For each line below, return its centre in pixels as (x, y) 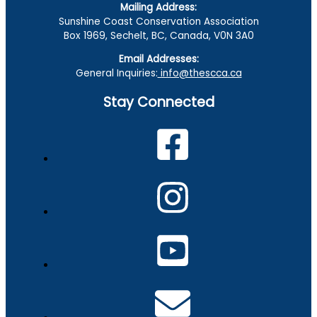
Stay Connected (158, 103)
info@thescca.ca (200, 74)
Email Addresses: (158, 59)
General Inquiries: (116, 74)
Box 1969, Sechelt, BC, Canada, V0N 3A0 (158, 35)
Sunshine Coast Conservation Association (158, 21)
